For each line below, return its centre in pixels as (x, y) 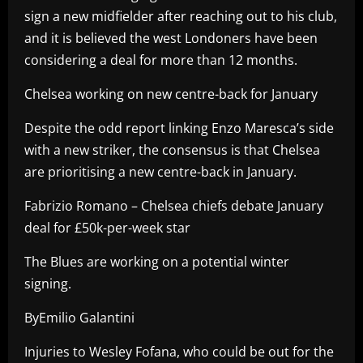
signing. (48, 283)
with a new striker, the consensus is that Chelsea (172, 149)
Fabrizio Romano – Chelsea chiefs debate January (174, 205)
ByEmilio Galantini (79, 317)
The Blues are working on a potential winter (157, 261)
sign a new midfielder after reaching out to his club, (181, 16)
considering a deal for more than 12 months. (161, 60)
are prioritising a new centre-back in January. (160, 171)
